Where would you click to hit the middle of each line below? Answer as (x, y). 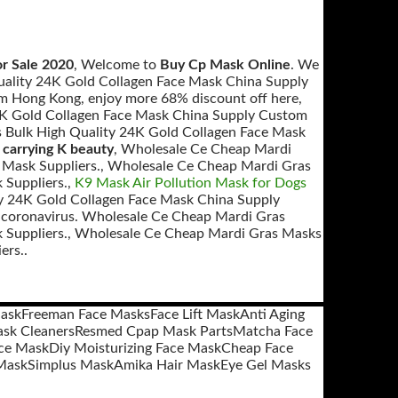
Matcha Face (272, 331)
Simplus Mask (71, 365)
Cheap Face (257, 348)
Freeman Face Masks (85, 314)
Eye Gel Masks (266, 365)
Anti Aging (272, 314)
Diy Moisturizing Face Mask (135, 348)
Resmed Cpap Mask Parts (153, 331)
